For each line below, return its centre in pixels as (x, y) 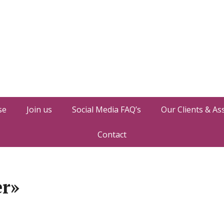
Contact (112, 134)
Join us (39, 109)
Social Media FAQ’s (106, 109)
